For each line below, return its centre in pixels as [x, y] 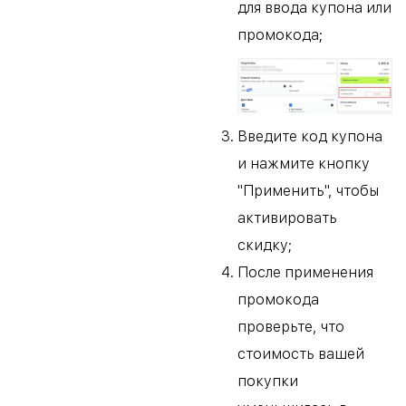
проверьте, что [291, 327]
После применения [305, 273]
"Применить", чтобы [308, 191]
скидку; [265, 246]
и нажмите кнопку [304, 164]
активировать [287, 218]
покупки [268, 382]
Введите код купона [310, 137]
